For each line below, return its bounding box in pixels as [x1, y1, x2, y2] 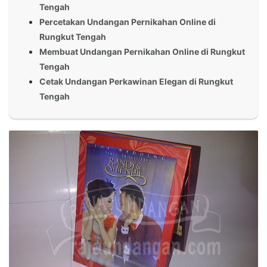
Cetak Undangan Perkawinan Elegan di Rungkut [39, 76, 233, 86]
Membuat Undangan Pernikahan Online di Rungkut [39, 46, 245, 57]
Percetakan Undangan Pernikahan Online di [39, 16, 216, 27]
